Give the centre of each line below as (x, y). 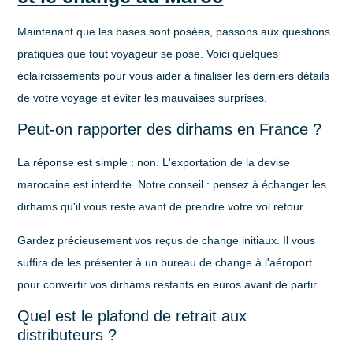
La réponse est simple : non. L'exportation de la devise (154, 163)
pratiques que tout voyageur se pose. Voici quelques (148, 53)
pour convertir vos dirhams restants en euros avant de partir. (169, 284)
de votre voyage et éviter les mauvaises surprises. (143, 97)
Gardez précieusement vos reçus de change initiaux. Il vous (167, 240)
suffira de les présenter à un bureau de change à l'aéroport (165, 262)
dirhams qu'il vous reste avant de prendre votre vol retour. (162, 207)
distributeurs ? (67, 334)
